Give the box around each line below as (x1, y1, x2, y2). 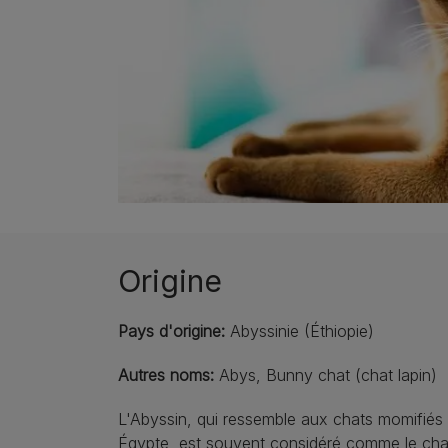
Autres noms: (118, 364, 214, 385)
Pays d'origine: (118, 320, 225, 341)
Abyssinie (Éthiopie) (225, 320, 374, 341)
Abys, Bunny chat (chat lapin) (214, 364, 437, 385)
